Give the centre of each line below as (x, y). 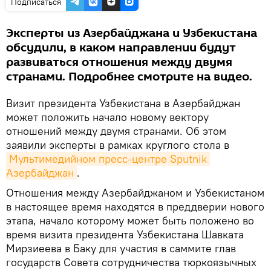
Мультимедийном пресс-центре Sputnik (108, 159)
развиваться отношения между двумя (119, 62)
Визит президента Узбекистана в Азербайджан (123, 103)
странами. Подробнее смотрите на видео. (129, 77)
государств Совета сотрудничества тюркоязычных (131, 262)
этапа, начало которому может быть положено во (130, 220)
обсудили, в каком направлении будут (121, 48)
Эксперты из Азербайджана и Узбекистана (132, 33)
